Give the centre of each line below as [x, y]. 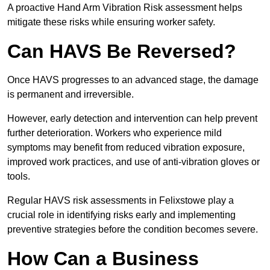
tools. [19, 177]
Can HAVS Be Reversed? [122, 52]
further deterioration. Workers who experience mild [115, 133]
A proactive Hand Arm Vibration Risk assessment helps [125, 8]
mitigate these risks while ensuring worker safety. [111, 22]
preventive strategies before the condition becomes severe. [133, 230]
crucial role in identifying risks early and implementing [121, 215]
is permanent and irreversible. [72, 95]
